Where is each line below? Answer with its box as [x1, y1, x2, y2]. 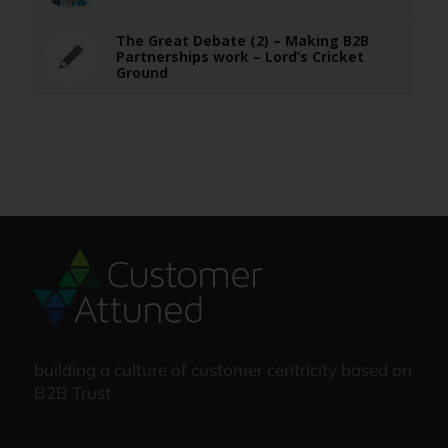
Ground [115, 63, 168, 83]
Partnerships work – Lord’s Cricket [115, 47, 364, 67]
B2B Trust [33, 382, 111, 404]
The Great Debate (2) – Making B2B [115, 31, 369, 51]
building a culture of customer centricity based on [33, 359, 412, 381]
